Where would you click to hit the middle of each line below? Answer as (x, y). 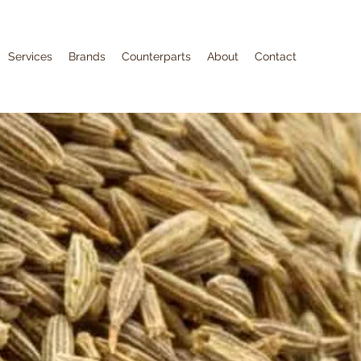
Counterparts (156, 56)
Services (30, 56)
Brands (87, 56)
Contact (276, 56)
